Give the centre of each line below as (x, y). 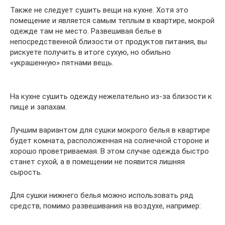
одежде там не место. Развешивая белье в (86, 31)
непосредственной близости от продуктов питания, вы (108, 42)
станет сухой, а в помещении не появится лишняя (97, 162)
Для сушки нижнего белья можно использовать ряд (102, 195)
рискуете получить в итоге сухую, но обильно (90, 52)
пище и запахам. (38, 107)
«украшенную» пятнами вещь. (62, 63)
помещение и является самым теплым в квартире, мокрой (112, 21)
